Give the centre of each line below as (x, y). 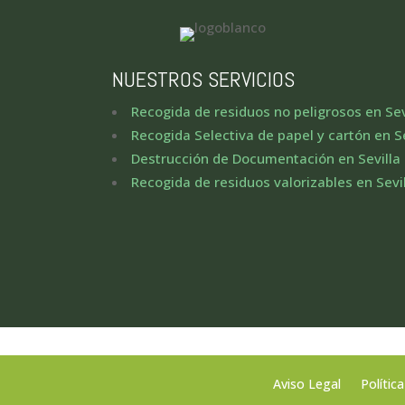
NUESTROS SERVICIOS (204, 79)
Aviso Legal (307, 383)
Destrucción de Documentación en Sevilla (266, 158)
